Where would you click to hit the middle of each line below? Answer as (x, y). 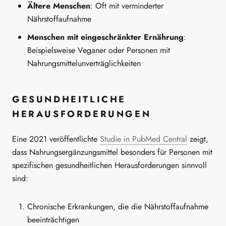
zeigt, (198, 139)
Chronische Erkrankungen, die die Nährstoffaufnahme (118, 207)
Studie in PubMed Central (144, 139)
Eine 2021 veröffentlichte (56, 139)
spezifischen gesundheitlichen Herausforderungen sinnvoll (109, 165)
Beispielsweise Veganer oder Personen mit (99, 50)
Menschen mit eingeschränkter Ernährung (105, 37)
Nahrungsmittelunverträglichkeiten (84, 63)
